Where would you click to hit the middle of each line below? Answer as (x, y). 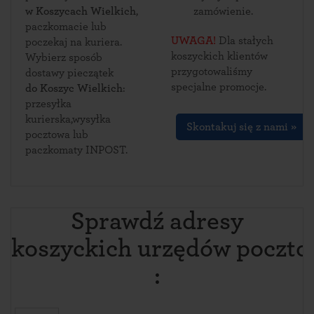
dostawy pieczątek (69, 73)
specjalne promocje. (219, 87)
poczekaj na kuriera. (74, 42)
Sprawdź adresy (157, 221)
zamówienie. (223, 11)
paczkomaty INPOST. (76, 150)
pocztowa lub (57, 135)
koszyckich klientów (219, 56)
